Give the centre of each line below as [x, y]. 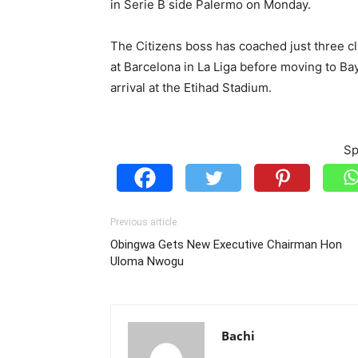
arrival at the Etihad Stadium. [191, 87]
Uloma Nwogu [147, 261]
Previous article [143, 222]
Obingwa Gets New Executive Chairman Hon [226, 244]
